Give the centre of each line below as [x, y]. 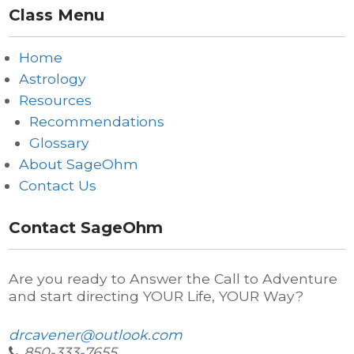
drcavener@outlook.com [96, 334]
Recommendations [97, 121]
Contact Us [58, 185]
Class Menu [57, 15]
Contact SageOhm [86, 228]
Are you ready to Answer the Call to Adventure [173, 279]
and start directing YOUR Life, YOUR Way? [156, 296]
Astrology [53, 79]
